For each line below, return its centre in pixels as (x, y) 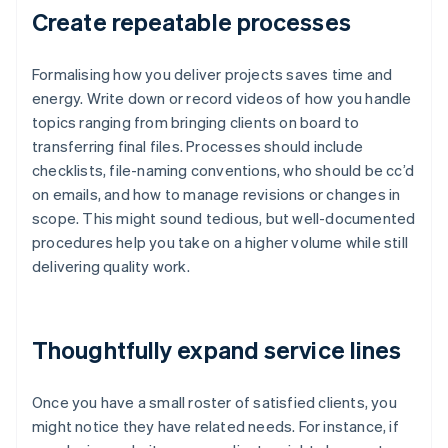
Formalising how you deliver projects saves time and (212, 74)
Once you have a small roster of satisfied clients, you (214, 402)
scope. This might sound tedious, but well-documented (224, 218)
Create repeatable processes (191, 22)
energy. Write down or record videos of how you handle (222, 98)
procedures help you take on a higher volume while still (220, 242)
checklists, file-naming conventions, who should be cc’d (223, 170)
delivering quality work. (111, 266)
